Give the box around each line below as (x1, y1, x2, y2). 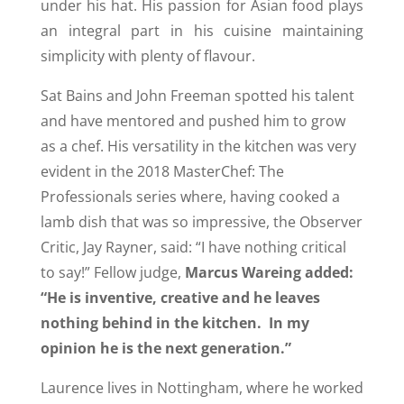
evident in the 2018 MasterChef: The (40, 161, 284, 182)
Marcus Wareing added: (184, 262, 353, 283)
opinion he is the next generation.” (40, 338, 291, 359)
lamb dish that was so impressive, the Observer (40, 212, 363, 233)
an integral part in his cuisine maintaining (40, 21, 364, 41)
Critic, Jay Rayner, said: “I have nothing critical (40, 237, 346, 258)
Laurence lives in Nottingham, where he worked (40, 378, 364, 399)
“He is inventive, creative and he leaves (40, 288, 320, 308)
